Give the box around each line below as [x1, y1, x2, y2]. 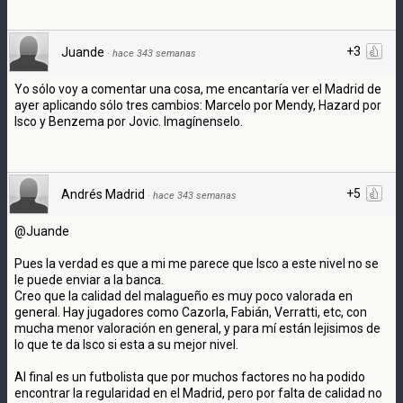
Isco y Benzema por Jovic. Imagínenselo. [14, 113, 243, 129]
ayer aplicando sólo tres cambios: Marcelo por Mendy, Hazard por [14, 97, 381, 112]
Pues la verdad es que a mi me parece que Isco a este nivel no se [14, 255, 379, 271]
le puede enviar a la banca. [14, 272, 164, 287]
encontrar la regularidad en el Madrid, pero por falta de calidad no [14, 385, 382, 400]
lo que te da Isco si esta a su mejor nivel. [14, 336, 238, 352]
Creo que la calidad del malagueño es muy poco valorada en [14, 288, 353, 303]
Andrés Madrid [61, 186, 145, 201]
